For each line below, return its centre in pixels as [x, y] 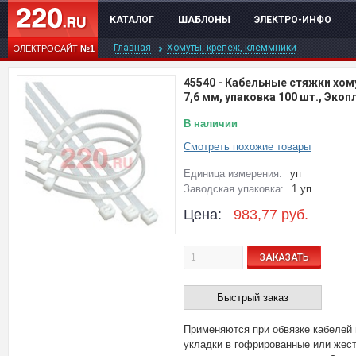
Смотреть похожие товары [247, 147]
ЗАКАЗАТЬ [284, 257]
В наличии [211, 124]
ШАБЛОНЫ [204, 20]
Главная [132, 48]
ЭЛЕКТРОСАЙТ [47, 48]
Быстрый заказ [253, 298]
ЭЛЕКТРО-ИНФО [293, 20]
